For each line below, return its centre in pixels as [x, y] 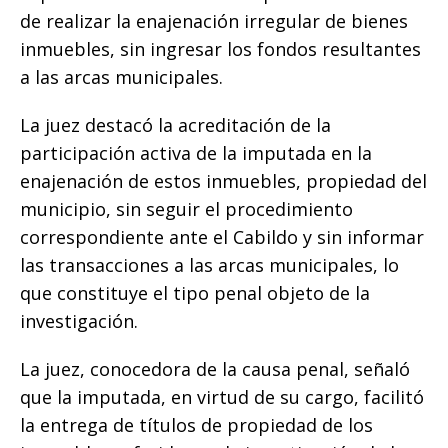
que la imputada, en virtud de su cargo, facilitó [222, 397]
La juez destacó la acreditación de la [175, 125]
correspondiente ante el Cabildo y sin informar [222, 237]
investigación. [79, 321]
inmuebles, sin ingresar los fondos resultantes [220, 49]
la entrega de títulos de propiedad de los [196, 425]
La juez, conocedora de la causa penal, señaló [215, 369]
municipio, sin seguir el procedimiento [186, 209]
